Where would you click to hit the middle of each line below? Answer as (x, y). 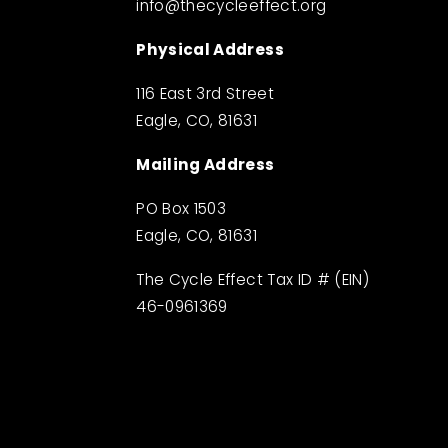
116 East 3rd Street (205, 96)
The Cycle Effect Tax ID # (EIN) (252, 282)
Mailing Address (205, 166)
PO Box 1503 (181, 211)
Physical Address (210, 51)
